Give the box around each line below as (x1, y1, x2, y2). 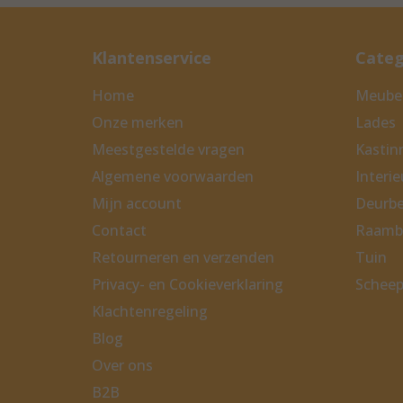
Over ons (92, 355, 153, 376)
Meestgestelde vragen (92, 139, 245, 160)
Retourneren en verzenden (92, 247, 274, 268)
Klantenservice (92, 47, 211, 69)
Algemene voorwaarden (92, 166, 254, 187)
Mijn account (92, 193, 182, 214)
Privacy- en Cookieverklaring (92, 274, 283, 295)
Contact (92, 220, 147, 241)
